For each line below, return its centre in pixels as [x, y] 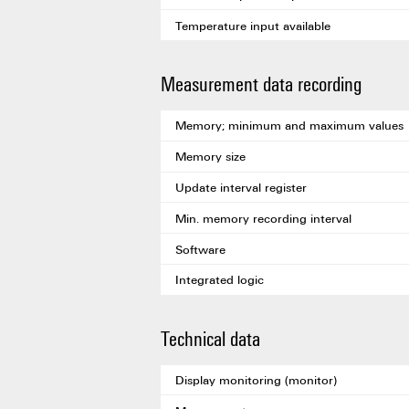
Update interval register [241, 187]
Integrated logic [220, 280]
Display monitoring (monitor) [256, 380]
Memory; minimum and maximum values [289, 126]
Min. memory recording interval [263, 218]
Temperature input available [253, 25]
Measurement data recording [261, 83]
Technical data [210, 337]
